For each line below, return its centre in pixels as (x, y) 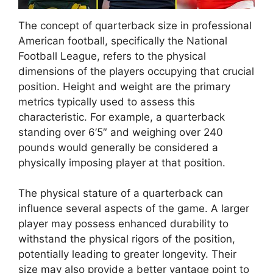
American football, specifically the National (123, 41)
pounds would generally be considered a (118, 147)
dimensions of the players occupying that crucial (136, 71)
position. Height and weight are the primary (124, 86)
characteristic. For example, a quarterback (122, 117)
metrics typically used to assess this (107, 101)
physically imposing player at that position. (122, 162)
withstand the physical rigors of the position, (127, 239)
